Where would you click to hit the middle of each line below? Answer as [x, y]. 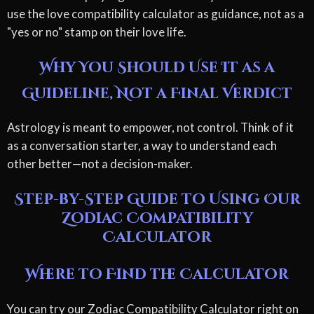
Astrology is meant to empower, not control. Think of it [150, 128]
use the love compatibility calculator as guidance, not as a [156, 13]
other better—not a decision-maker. [100, 164]
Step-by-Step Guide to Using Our [157, 200]
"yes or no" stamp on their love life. [97, 32]
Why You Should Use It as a [157, 68]
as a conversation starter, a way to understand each [142, 146]
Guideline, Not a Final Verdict [157, 94]
